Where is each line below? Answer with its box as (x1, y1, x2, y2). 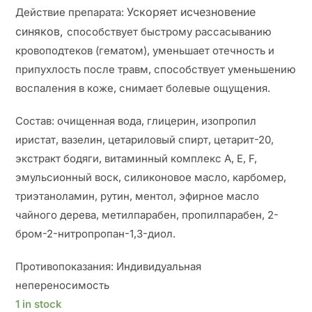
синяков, (15, 24, 68, 39)
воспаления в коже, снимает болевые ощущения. (15, 81, 271, 95)
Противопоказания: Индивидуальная (15, 260, 202, 274)
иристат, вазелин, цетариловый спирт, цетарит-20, (15, 133, 274, 147)
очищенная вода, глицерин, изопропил (57, 114, 257, 128)
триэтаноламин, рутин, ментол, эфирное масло (15, 189, 260, 203)
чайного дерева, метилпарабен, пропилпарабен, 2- (15, 208, 279, 222)
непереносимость (15, 279, 110, 292)
